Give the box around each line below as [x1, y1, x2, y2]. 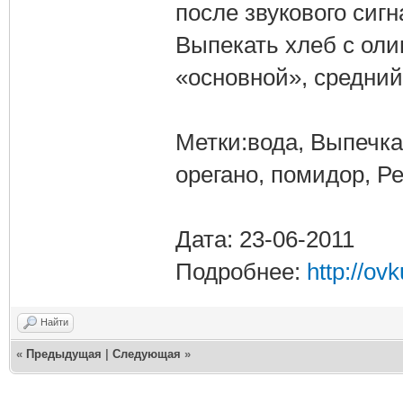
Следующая [112, 346, 181, 361]
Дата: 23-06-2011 [175, 225, 354, 253]
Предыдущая [26, 346, 102, 361]
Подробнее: [175, 257, 307, 285]
